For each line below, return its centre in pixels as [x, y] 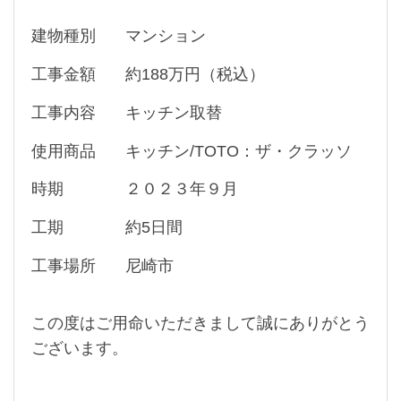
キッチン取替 [173, 113]
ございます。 [79, 349]
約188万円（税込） [195, 75]
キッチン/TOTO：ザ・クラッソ [238, 152]
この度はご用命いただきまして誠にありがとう [200, 324]
